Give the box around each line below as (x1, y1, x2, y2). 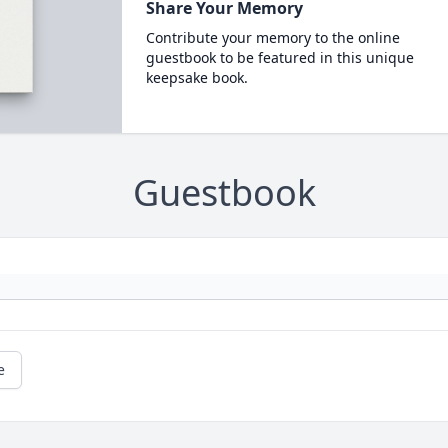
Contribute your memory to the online (145, 28, 400, 47)
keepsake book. (145, 68, 248, 87)
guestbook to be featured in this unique (145, 48, 414, 67)
